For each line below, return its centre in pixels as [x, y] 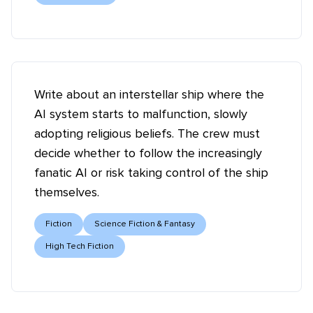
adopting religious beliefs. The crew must [147, 133]
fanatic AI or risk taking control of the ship [151, 173]
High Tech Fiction [80, 246]
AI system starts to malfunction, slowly [141, 114]
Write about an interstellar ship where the [149, 94]
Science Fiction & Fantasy [145, 224]
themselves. [67, 192]
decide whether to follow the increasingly [148, 153]
